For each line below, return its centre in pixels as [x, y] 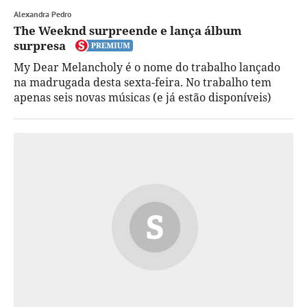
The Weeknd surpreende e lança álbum [128, 31]
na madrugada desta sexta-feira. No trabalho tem [143, 83]
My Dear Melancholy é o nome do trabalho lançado [147, 67]
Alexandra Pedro [42, 14]
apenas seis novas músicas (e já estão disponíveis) [143, 98]
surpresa [40, 46]
